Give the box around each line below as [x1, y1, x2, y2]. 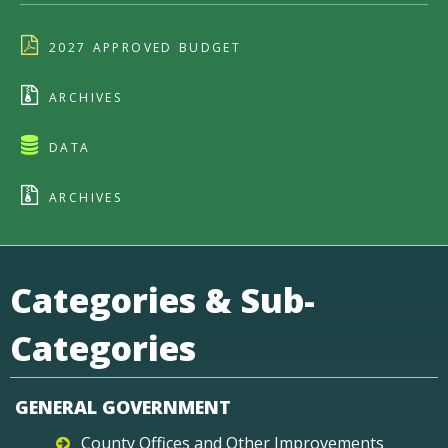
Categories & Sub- [10, 277, 315, 323]
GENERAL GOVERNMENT [15, 395, 231, 419]
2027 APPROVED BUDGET [49, 39, 242, 56]
